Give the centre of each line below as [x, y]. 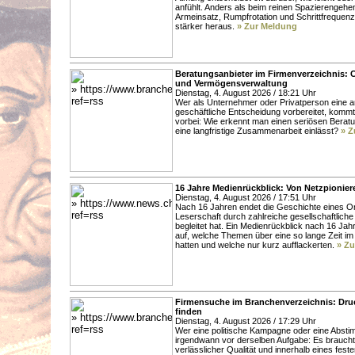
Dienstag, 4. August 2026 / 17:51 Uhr [246, 197]
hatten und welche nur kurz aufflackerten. [256, 244]
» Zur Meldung [267, 26]
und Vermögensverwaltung [231, 83]
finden [189, 311]
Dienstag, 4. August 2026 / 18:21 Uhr [246, 92]
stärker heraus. [206, 26]
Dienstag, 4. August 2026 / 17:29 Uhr [246, 321]
